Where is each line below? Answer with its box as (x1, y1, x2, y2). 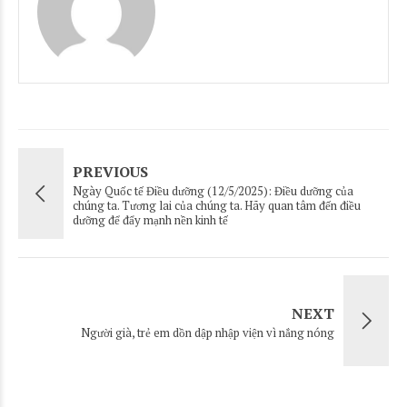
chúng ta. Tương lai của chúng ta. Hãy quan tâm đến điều (73, 196, 361, 213)
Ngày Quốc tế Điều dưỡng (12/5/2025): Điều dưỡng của (73, 182, 353, 199)
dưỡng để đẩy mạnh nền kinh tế (73, 211, 231, 228)
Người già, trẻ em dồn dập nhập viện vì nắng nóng (81, 323, 334, 341)
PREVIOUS (73, 161, 148, 182)
